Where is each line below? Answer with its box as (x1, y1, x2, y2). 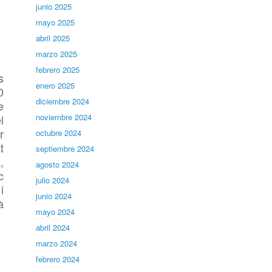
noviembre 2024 (36, 111, 92, 123)
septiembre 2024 (36, 143, 95, 154)
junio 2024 (36, 190, 72, 202)
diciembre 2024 (36, 95, 90, 107)
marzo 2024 (36, 237, 78, 249)
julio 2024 (36, 174, 70, 186)
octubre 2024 (36, 127, 82, 138)
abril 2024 (36, 222, 70, 233)
